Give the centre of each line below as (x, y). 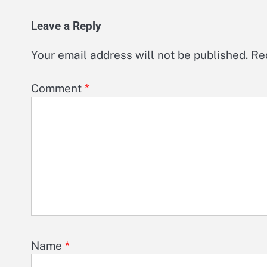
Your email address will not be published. (139, 55)
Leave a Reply (66, 27)
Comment (58, 89)
